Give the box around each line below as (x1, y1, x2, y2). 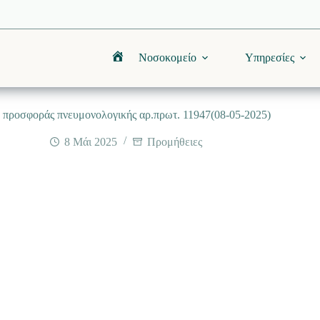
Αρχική (116, 56, 150, 69)
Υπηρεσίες (244, 51, 294, 64)
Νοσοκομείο (138, 51, 196, 64)
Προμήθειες (147, 136, 203, 148)
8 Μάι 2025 (64, 136, 118, 148)
